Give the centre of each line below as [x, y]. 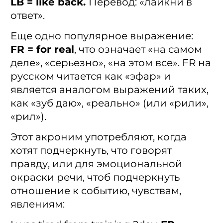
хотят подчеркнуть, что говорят [91, 151]
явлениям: [38, 204]
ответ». [28, 16]
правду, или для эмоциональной [96, 164]
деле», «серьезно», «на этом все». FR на [111, 63]
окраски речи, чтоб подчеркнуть [95, 177]
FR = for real [42, 50]
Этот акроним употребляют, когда [99, 137]
